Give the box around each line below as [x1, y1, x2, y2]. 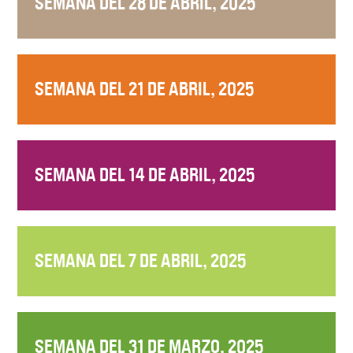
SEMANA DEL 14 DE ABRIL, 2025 [35, 163, 255, 186]
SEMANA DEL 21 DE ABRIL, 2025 [35, 77, 255, 100]
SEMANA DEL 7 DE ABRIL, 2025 [35, 249, 247, 272]
